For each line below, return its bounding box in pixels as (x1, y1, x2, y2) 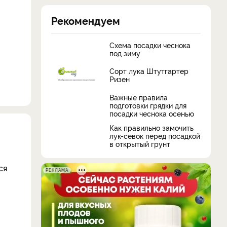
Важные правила (109, 92, 168, 102)
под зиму (109, 48, 140, 58)
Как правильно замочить (109, 122, 194, 132)
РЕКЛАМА (46, 167, 68, 173)
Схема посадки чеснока (109, 40, 191, 50)
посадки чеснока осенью (109, 108, 194, 118)
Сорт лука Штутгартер (109, 66, 188, 76)
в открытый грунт (109, 138, 170, 148)
